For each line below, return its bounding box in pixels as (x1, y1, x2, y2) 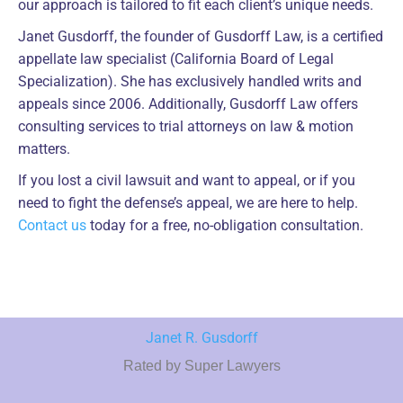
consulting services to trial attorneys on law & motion (18, 118, 354, 136)
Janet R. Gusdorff (145, 329, 258, 347)
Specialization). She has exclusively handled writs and (18, 73, 362, 91)
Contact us (18, 217, 86, 235)
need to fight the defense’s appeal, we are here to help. (18, 194, 358, 212)
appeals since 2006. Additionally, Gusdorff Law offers (18, 95, 358, 113)
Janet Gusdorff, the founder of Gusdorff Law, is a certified (18, 28, 383, 46)
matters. (18, 140, 70, 158)
